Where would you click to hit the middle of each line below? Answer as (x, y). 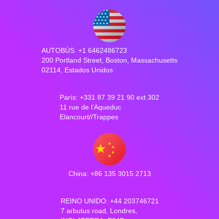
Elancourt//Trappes (89, 117)
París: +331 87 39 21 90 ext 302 (109, 98)
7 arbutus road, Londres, (99, 211)
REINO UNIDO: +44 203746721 (109, 201)
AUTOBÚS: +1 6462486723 (84, 51)
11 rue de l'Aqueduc (90, 107)
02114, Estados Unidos (77, 70)
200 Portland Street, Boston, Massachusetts (109, 60)
